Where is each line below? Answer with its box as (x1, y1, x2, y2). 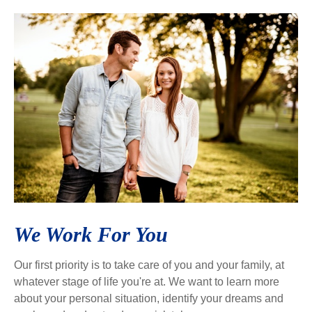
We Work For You (14, 223, 168, 246)
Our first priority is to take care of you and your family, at (14, 259, 284, 271)
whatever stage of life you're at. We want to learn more (14, 276, 279, 288)
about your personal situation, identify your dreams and (14, 292, 283, 304)
